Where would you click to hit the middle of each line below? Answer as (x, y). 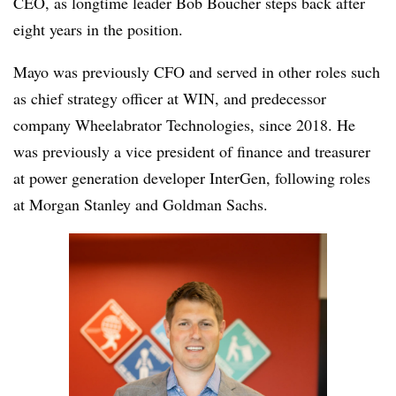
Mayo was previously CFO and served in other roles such (197, 72)
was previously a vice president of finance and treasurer (192, 151)
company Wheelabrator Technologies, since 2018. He (184, 125)
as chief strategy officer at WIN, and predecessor (170, 98)
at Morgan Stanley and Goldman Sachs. (141, 204)
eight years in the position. (98, 29)
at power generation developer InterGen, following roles (192, 178)
